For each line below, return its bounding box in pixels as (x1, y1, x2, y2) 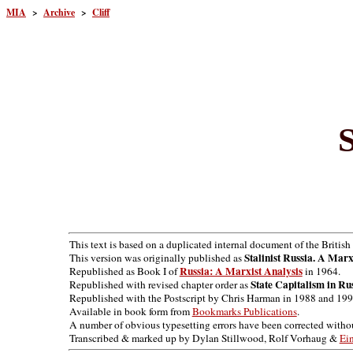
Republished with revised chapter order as (69, 277, 251, 292)
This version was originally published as (69, 251, 244, 266)
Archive (43, 6, 75, 19)
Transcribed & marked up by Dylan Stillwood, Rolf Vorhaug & (69, 331, 340, 346)
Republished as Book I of (69, 264, 180, 279)
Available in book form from (69, 304, 192, 319)
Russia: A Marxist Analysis (179, 263, 303, 280)
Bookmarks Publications (191, 304, 297, 319)
